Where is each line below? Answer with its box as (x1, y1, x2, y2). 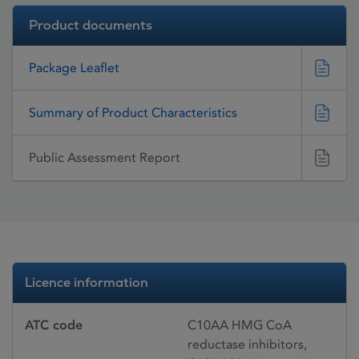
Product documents (29, 17, 152, 34)
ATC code (25, 317, 83, 333)
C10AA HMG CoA (188, 317, 292, 333)
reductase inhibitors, (188, 336, 307, 352)
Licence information (25, 273, 148, 291)
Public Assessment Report (29, 150, 180, 166)
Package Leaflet (29, 59, 119, 75)
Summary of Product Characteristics (29, 104, 237, 120)
